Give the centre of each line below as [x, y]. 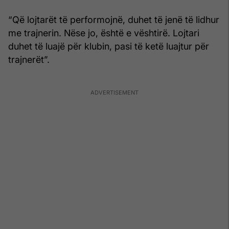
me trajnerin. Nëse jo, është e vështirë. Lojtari [104, 33]
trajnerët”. [29, 59]
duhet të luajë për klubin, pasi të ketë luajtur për [109, 46]
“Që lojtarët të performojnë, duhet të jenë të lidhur [114, 19]
